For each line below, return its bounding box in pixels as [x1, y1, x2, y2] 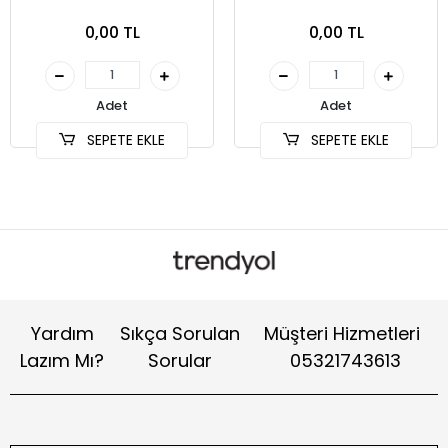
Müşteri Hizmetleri [263, 321, 420, 346]
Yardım [30, 321, 94, 346]
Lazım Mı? [20, 348, 105, 373]
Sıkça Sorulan [119, 321, 240, 346]
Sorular [147, 348, 212, 373]
